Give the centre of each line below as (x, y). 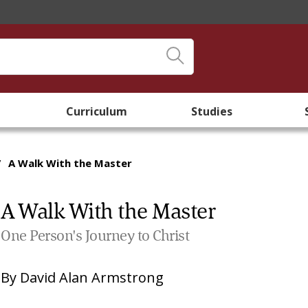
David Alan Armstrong (92, 277)
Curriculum (96, 111)
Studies (212, 111)
